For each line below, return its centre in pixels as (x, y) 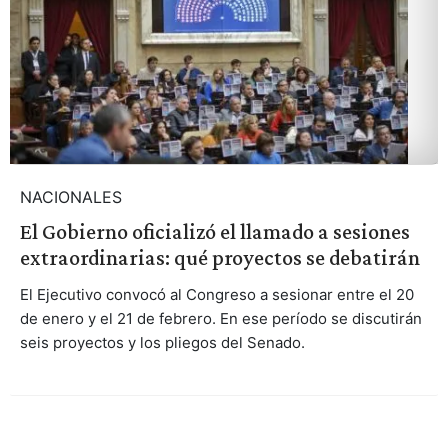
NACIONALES (70, 196)
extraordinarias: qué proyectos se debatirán (219, 257)
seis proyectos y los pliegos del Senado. (162, 342)
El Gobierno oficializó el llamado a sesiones (214, 231)
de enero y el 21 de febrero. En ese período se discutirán (220, 318)
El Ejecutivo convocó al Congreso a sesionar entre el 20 (216, 294)
